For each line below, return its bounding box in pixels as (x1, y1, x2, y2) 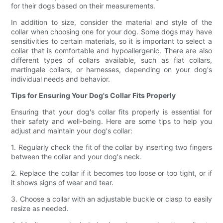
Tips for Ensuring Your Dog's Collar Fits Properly (11, 91, 176, 100)
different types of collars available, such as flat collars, (11, 56, 212, 65)
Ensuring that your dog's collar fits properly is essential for (11, 108, 212, 116)
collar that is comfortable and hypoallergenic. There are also (11, 46, 212, 55)
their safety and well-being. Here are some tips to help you (11, 117, 212, 126)
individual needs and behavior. (11, 75, 111, 84)
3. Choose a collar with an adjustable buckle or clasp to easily (11, 195, 212, 204)
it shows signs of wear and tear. (11, 178, 114, 187)
